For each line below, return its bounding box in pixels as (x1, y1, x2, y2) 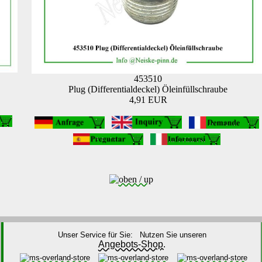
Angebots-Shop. (98, 239, 166, 250)
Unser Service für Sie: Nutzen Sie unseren (57, 230, 206, 240)
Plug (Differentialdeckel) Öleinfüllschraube (68, 84, 227, 95)
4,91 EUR (129, 95, 167, 105)
